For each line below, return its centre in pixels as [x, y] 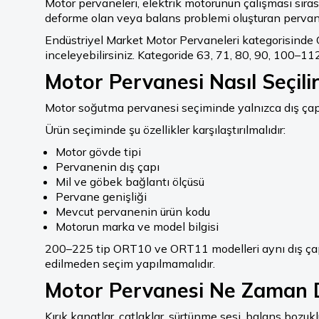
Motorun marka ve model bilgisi [137, 226]
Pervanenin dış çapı [108, 167]
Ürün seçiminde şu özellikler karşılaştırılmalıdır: [165, 130]
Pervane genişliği [101, 197]
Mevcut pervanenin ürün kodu [133, 211]
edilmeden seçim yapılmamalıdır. [130, 263]
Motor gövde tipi [98, 152]
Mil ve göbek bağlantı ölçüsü [130, 182]
